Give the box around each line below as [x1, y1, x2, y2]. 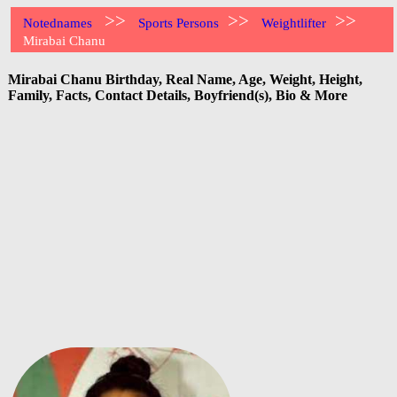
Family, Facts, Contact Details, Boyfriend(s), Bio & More [8, 87, 347, 103]
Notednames [23, 16, 93, 30]
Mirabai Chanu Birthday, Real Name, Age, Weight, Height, [8, 71, 362, 87]
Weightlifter [261, 16, 327, 30]
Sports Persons [138, 16, 220, 30]
